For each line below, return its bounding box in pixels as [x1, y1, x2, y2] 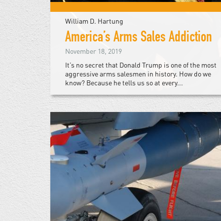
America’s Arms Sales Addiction [65, 31, 212, 46]
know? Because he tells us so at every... [65, 78, 183, 87]
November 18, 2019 [65, 47, 122, 56]
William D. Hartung [65, 17, 123, 26]
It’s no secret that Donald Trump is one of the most [65, 61, 217, 70]
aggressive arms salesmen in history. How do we [65, 70, 211, 78]
